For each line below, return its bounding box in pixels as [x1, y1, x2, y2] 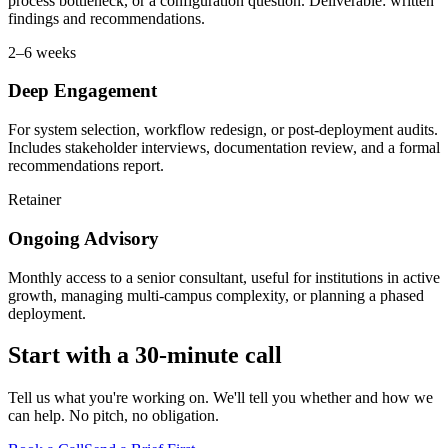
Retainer [8, 191, 61, 209]
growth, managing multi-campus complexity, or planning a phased [8, 286, 424, 304]
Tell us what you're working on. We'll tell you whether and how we [8, 389, 433, 407]
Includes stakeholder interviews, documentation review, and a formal [8, 139, 440, 157]
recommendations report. [8, 157, 164, 175]
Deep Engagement [8, 80, 157, 102]
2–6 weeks [8, 43, 76, 61]
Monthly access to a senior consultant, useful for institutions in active [8, 268, 440, 286]
